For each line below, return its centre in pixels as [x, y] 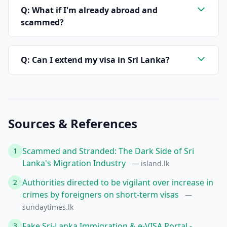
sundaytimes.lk [48, 207]
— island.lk [150, 163]
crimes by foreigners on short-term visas [102, 195]
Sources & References [73, 123]
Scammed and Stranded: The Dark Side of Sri [108, 151]
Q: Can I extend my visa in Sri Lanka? [95, 60]
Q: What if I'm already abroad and [89, 10]
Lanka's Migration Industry [75, 163]
